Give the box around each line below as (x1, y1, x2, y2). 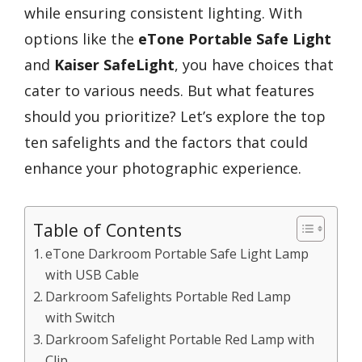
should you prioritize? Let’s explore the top (24, 107, 326, 126)
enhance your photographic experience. (24, 158, 301, 178)
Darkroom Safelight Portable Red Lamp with (45, 330, 315, 348)
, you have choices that (175, 55, 334, 74)
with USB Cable (45, 265, 140, 284)
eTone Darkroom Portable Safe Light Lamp (45, 244, 309, 263)
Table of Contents (33, 217, 182, 242)
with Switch (45, 308, 116, 326)
